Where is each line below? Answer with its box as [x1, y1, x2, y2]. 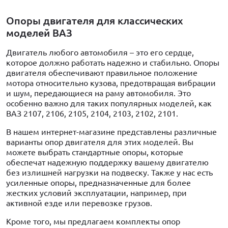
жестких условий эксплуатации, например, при [6, 188, 187, 197]
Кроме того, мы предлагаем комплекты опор [6, 216, 180, 226]
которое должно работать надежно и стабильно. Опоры [6, 58, 219, 67]
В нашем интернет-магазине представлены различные [6, 127, 217, 136]
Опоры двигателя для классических [6, 14, 183, 26]
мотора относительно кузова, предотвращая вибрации [6, 78, 216, 88]
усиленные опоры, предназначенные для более [6, 178, 191, 187]
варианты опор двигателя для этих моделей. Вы [6, 137, 193, 147]
